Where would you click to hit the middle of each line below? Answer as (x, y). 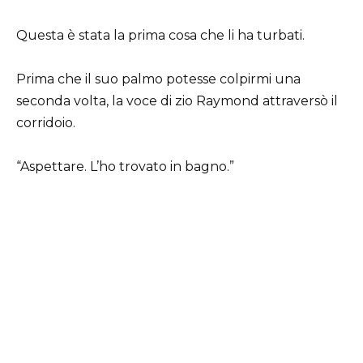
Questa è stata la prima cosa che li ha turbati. (160, 35)
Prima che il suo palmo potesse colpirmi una (158, 79)
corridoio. (46, 123)
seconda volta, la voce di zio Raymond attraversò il (177, 101)
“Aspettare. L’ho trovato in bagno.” (125, 167)
